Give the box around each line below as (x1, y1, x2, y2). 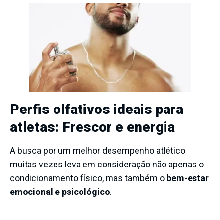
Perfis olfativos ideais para (10, 101, 183, 117)
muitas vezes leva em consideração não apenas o (10, 159, 204, 169)
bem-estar (166, 172, 209, 183)
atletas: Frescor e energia (10, 118, 175, 135)
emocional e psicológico (10, 186, 110, 197)
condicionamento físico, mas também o (10, 172, 166, 183)
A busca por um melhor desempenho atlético (10, 145, 185, 156)
